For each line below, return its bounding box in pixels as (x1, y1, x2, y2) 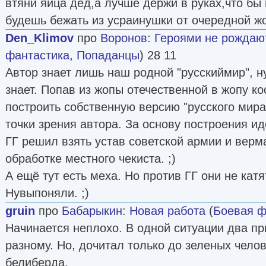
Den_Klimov (5, 31, 74, 45)
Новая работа (129, 204, 205, 217)
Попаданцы (77, 48, 140, 62)
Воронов (100, 31, 147, 45)
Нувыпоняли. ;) (5, 186, 89, 199)
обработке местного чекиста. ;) (5, 151, 176, 165)
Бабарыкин (62, 204, 122, 217)
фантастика (5, 48, 69, 62)
